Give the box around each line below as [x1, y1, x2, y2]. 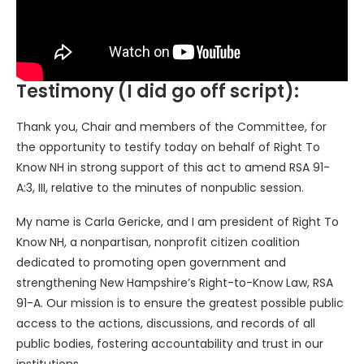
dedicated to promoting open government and [16, 254, 286, 271]
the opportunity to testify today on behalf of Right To [16, 139, 320, 156]
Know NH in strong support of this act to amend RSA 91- [16, 159, 330, 176]
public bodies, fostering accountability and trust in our [16, 336, 323, 353]
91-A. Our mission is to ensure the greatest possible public [16, 295, 344, 312]
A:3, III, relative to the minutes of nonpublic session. [16, 180, 304, 197]
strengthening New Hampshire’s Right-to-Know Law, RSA [16, 275, 333, 292]
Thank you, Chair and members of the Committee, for [16, 119, 327, 136]
